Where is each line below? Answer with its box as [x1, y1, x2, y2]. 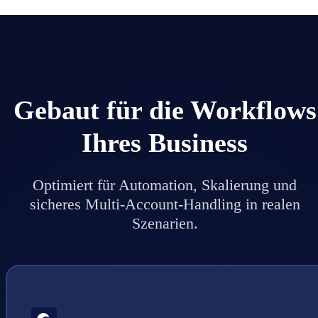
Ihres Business [82, 128, 248, 158]
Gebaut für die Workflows [13, 95, 317, 126]
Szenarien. [131, 214, 198, 232]
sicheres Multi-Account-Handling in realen [29, 194, 300, 213]
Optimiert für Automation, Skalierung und [33, 175, 297, 194]
